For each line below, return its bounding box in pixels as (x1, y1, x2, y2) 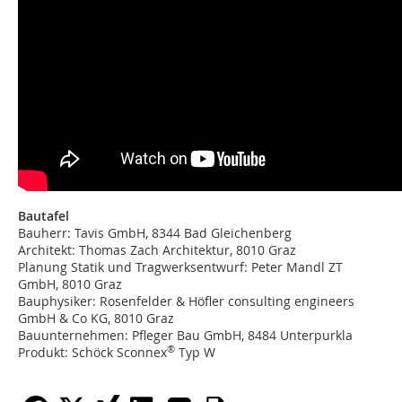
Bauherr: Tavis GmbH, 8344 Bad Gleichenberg (18, 224, 292, 242)
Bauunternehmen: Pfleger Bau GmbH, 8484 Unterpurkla (18, 327, 353, 345)
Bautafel (18, 207, 69, 225)
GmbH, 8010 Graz (18, 275, 122, 293)
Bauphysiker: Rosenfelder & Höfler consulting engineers (18, 293, 354, 310)
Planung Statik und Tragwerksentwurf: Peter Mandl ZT (18, 258, 343, 276)
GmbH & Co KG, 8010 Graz (18, 310, 174, 328)
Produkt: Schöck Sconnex (18, 344, 167, 362)
